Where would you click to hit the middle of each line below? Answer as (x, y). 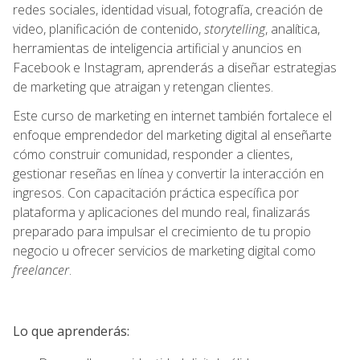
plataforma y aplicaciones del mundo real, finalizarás (162, 212)
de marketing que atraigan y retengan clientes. (143, 86)
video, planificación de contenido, (108, 29)
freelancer (41, 270)
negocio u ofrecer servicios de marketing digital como (164, 250)
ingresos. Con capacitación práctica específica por (156, 192)
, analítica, (292, 29)
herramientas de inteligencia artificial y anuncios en (157, 48)
